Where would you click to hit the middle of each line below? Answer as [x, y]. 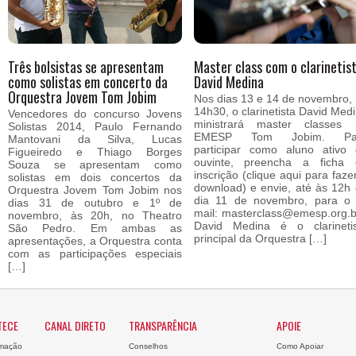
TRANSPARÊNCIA [163, 325]
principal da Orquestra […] [260, 238]
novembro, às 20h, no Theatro [95, 215]
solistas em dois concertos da [95, 177]
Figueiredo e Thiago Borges [95, 152]
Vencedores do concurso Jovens [95, 114]
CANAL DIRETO [75, 325]
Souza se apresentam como [95, 164]
